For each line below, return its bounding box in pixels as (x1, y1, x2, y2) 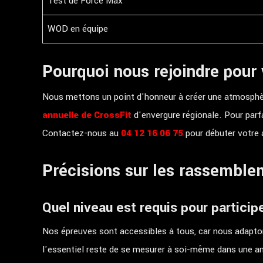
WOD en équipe (48, 22, 108, 35)
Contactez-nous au (42, 127, 121, 140)
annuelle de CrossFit (42, 109, 131, 122)
